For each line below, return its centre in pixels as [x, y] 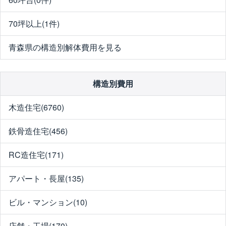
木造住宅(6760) [36, 107]
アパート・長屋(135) [46, 179]
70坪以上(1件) [34, 24]
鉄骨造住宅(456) [38, 131]
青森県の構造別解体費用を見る [65, 47]
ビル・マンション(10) [48, 202]
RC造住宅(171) [36, 155]
